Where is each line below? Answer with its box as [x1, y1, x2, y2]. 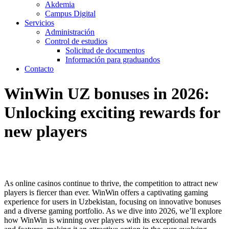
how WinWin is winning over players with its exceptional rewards [4, 215, 216, 224]
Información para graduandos [65, 55, 160, 64]
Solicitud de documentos [65, 45, 145, 55]
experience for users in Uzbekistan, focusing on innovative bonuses [4, 197, 221, 206]
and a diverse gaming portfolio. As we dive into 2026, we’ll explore [4, 206, 222, 215]
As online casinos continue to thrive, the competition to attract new [4, 178, 218, 188]
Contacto [25, 64, 54, 73]
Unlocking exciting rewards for [4, 103, 220, 122]
